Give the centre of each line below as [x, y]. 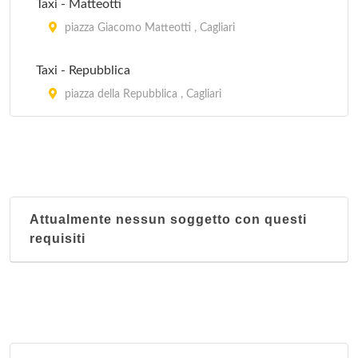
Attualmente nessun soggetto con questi [168, 219]
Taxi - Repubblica [83, 70]
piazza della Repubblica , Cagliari [141, 94]
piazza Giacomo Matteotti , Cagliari [148, 28]
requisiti [58, 239]
